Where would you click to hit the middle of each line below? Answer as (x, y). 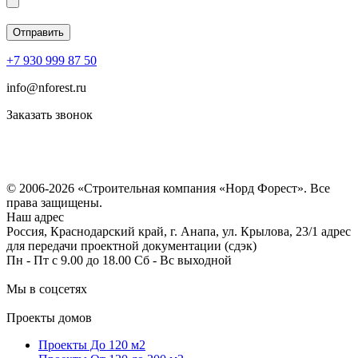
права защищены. (54, 203)
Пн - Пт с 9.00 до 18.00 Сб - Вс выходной (119, 261)
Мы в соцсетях (47, 289)
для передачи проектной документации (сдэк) (131, 246)
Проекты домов (49, 318)
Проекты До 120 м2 (92, 345)
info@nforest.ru (46, 88)
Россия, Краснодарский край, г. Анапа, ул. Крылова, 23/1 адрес (179, 232)
